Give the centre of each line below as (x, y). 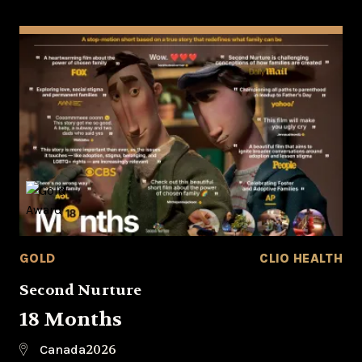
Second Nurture (81, 290)
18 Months (71, 320)
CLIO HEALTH (301, 258)
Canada (63, 349)
